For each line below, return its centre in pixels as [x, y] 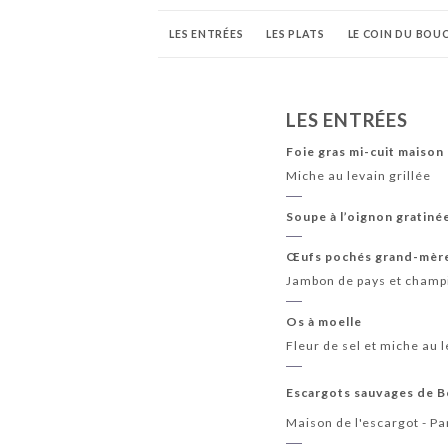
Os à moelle [324, 321]
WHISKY [367, 82]
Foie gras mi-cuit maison [365, 151]
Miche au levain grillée [359, 176]
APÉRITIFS [291, 82]
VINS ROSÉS [203, 82]
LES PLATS [295, 34]
